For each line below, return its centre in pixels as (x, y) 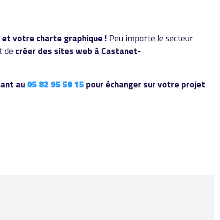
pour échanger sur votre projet (146, 84)
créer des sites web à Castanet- (78, 51)
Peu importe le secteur (151, 38)
